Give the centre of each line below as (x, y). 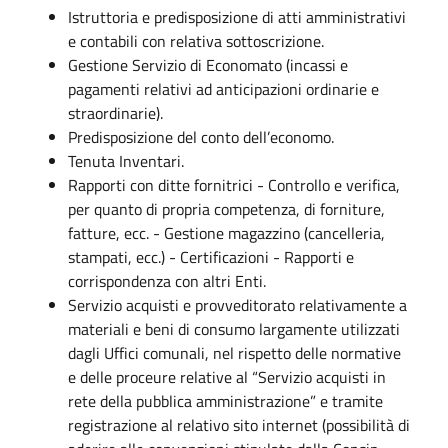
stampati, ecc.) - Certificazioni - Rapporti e (211, 256)
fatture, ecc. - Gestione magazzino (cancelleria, (226, 232)
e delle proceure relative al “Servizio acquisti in (227, 376)
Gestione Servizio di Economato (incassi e (208, 64)
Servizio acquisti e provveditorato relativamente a (237, 304)
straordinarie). (115, 112)
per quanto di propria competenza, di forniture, (226, 208)
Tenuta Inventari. (126, 160)
